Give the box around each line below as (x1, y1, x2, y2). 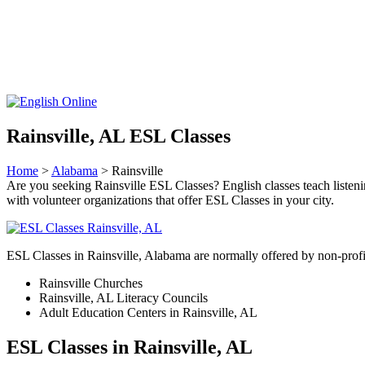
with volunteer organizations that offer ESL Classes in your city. (7, 192, 334, 207)
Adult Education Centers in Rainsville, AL (39, 305, 257, 319)
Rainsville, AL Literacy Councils (39, 290, 208, 305)
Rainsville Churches (39, 275, 143, 290)
